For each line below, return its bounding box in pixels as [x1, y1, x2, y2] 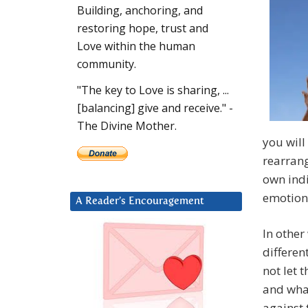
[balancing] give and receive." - [77, 100, 233, 116]
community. [77, 56, 136, 72]
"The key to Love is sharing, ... [77, 82, 229, 98]
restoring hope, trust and [77, 21, 208, 36]
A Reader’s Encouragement [76, 196, 204, 207]
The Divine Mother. [77, 118, 177, 134]
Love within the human [77, 38, 195, 54]
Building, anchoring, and [77, 3, 203, 19]
